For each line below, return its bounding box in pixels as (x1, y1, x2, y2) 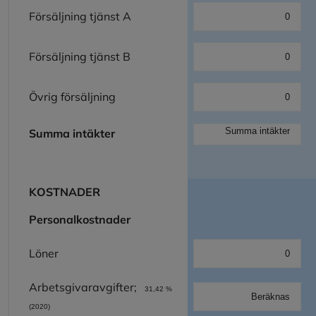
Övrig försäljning (29, 89, 116, 104)
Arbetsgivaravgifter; (29, 279, 142, 294)
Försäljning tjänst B (29, 49, 130, 63)
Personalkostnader (29, 212, 130, 226)
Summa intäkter (29, 126, 121, 140)
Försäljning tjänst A (29, 8, 131, 23)
